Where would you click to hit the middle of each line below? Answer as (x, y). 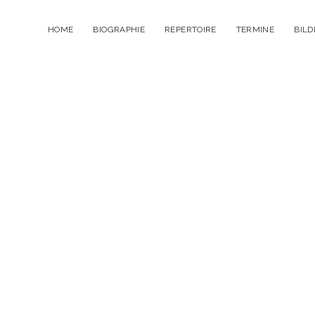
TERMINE (255, 30)
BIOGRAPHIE (119, 30)
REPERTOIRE (191, 30)
